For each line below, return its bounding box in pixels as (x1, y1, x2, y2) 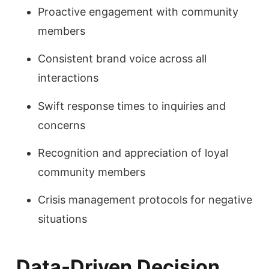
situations (38, 213, 87, 226)
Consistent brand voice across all (38, 52, 207, 65)
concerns (38, 118, 85, 131)
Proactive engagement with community (38, 5, 238, 18)
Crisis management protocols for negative (38, 193, 252, 207)
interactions (38, 71, 98, 85)
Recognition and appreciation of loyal (38, 146, 228, 159)
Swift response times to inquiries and (38, 99, 226, 112)
